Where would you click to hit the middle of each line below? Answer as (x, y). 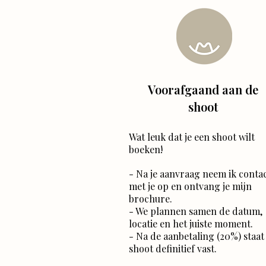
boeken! (146, 150)
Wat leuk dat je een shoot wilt (192, 137)
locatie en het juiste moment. (191, 224)
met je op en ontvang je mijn (190, 186)
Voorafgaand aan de (203, 90)
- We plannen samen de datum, (196, 211)
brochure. (151, 199)
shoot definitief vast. (173, 249)
